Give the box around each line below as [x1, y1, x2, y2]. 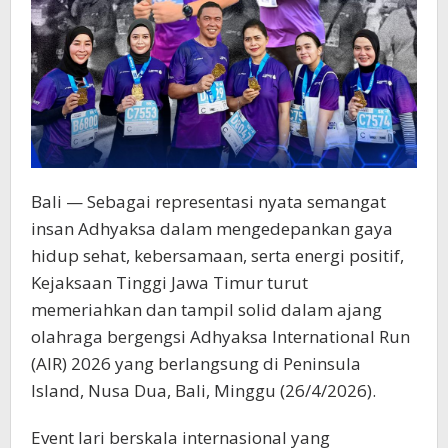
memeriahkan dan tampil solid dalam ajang [31, 297, 382, 321]
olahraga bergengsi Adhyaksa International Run [31, 324, 410, 348]
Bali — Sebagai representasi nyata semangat [31, 189, 386, 213]
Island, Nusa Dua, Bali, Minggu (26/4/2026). [31, 378, 376, 402]
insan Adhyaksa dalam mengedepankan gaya [31, 216, 393, 240]
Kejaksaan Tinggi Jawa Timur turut [31, 270, 308, 294]
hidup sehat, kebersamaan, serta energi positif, [31, 243, 404, 267]
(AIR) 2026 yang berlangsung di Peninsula [31, 351, 361, 375]
